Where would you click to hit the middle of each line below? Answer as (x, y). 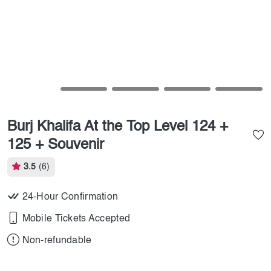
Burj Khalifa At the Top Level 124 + (118, 127)
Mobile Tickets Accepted (76, 219)
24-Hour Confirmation (70, 198)
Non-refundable (57, 241)
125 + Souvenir (56, 145)
